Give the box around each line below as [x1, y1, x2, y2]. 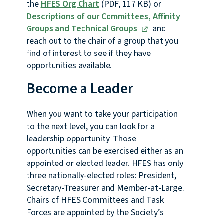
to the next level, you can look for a [26, 120, 155, 133]
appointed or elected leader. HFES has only [26, 157, 183, 170]
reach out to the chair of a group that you [26, 35, 178, 48]
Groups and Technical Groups [26, 23, 137, 35]
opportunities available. [26, 59, 112, 72]
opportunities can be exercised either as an [26, 145, 183, 158]
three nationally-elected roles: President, [26, 169, 176, 182]
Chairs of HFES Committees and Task [26, 194, 164, 207]
